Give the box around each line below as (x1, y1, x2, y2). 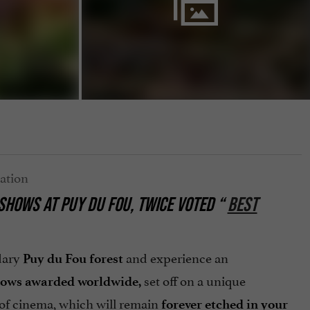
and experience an (122, 247, 228, 267)
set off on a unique (140, 270, 246, 290)
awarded (24, 273, 75, 290)
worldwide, (77, 273, 141, 290)
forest (89, 250, 123, 267)
